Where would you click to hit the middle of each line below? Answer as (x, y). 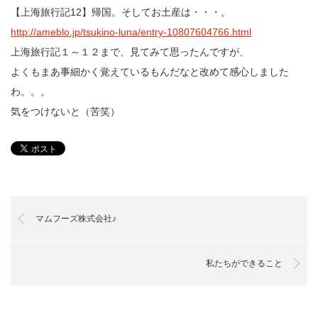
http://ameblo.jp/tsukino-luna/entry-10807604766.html (131, 32)
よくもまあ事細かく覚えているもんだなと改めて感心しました (150, 72)
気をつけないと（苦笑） (65, 111)
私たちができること (244, 263)
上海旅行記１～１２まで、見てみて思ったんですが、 (130, 52)
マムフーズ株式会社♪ (76, 219)
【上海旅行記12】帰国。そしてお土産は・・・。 (121, 12)
